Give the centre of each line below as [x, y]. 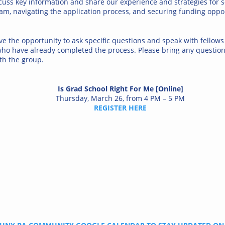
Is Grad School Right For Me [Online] [120, 89]
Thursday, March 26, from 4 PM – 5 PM [120, 98]
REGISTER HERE [120, 108]
